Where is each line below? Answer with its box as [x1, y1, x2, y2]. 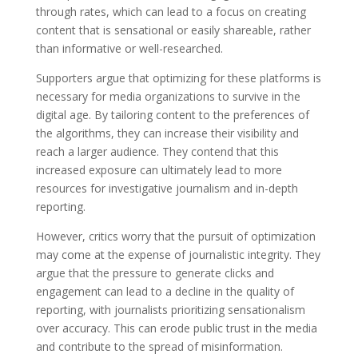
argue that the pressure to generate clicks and [35, 265, 274, 280]
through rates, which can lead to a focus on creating [35, 3, 306, 19]
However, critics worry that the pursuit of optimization [35, 228, 316, 244]
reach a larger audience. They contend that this [35, 143, 279, 159]
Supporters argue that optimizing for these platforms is [35, 70, 321, 86]
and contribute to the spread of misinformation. [35, 338, 283, 354]
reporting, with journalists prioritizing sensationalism [35, 301, 305, 317]
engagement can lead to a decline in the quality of [35, 283, 294, 299]
